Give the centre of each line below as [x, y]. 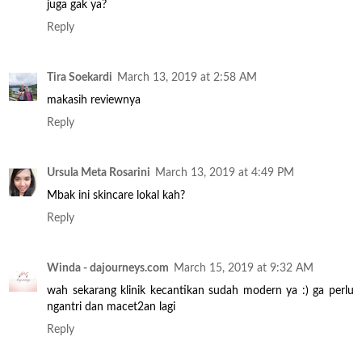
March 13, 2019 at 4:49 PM [225, 173]
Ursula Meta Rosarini [99, 173]
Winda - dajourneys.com [108, 268]
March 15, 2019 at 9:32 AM [244, 268]
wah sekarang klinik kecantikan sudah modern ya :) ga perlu [200, 291]
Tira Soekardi [80, 78]
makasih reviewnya [94, 100]
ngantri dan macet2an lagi [111, 307]
